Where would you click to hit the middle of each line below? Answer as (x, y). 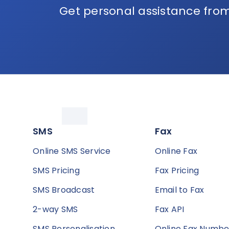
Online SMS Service (72, 151)
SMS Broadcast (64, 190)
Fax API (169, 210)
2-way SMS (55, 210)
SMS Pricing (56, 171)
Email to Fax (179, 190)
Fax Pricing (177, 171)
